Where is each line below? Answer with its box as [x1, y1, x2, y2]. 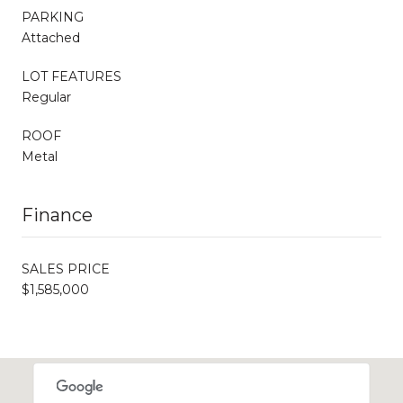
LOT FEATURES [22, 67, 121, 85]
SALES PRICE [22, 260, 110, 277]
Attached [22, 29, 80, 46]
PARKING [22, 8, 84, 25]
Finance [22, 203, 93, 226]
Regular [22, 88, 71, 105]
